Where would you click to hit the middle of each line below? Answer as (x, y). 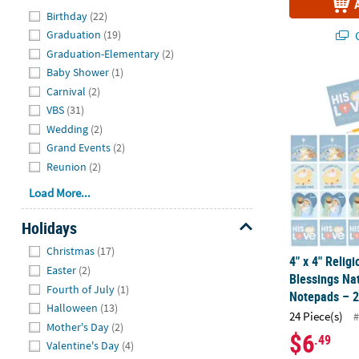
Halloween (73, 308)
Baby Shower (78, 73)
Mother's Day (78, 327)
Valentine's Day (83, 346)
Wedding (68, 129)
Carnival (67, 91)
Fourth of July (81, 289)
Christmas (71, 251)
